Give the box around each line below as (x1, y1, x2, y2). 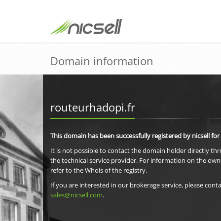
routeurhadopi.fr (50, 100, 135, 114)
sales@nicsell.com (50, 190, 103, 199)
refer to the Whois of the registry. (50, 166, 147, 175)
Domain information (50, 53, 153, 68)
